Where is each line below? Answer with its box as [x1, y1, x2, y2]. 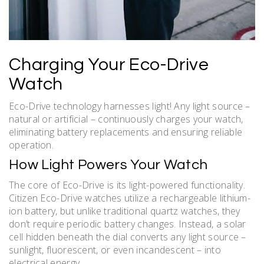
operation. [9, 138, 54, 151]
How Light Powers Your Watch [9, 157, 208, 172]
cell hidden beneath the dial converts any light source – [9, 230, 246, 243]
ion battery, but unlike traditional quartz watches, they [9, 204, 240, 217]
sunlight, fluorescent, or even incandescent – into [9, 243, 221, 256]
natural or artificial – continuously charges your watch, [9, 112, 243, 126]
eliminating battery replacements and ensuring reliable [9, 125, 243, 138]
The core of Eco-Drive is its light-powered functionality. [9, 178, 246, 192]
